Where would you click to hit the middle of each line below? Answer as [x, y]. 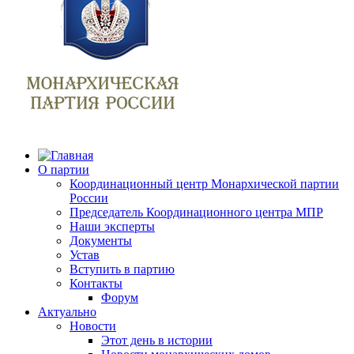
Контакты [96, 283]
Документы [101, 241]
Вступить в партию [122, 269]
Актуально [67, 312]
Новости [93, 326]
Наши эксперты [112, 226]
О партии [64, 169]
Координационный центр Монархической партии [204, 184]
